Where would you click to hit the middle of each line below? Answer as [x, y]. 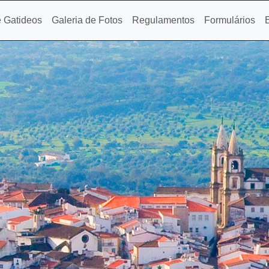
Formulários [230, 20]
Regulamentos [164, 20]
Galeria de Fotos [87, 20]
